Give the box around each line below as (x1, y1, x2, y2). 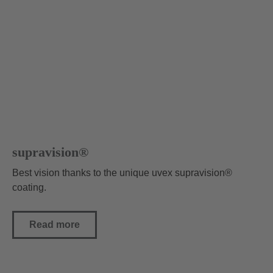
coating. (12, 182, 46, 193)
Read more (29, 219, 80, 230)
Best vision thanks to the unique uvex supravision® (12, 167, 232, 178)
